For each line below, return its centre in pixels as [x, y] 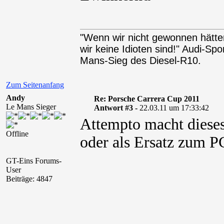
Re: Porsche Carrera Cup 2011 [146, 99]
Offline [17, 134]
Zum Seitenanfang [35, 85]
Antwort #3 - [116, 108]
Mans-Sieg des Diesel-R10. [140, 60]
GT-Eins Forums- [34, 161]
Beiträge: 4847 [29, 179]
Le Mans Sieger [31, 107]
